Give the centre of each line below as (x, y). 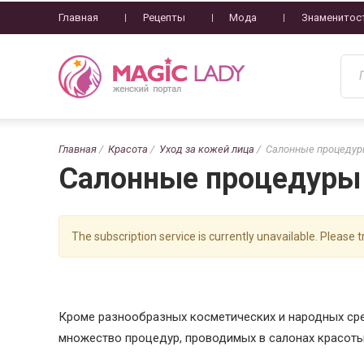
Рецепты (164, 17)
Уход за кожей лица (207, 149)
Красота (128, 149)
